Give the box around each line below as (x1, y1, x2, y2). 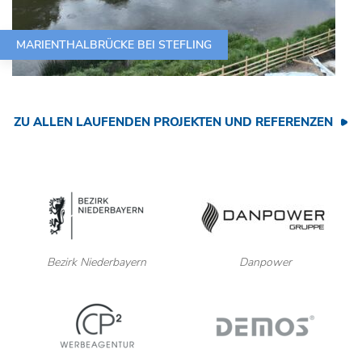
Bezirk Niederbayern (47, 254, 146, 270)
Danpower (239, 254, 292, 270)
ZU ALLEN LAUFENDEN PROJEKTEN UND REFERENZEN (14, 113, 333, 130)
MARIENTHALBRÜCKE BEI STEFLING (16, 36, 212, 53)
